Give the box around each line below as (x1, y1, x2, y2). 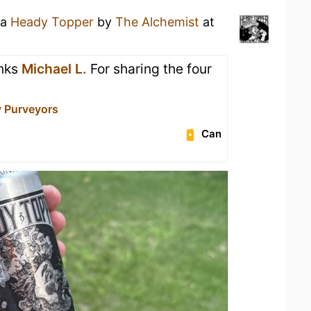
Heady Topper (10, 15, 94, 29)
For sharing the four (87, 60, 212, 77)
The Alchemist (115, 15, 199, 29)
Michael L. (22, 60, 87, 77)
